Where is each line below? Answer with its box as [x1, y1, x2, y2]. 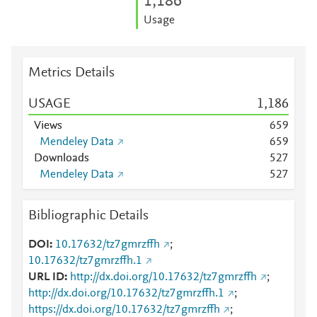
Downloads [34, 153, 89, 164]
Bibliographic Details [28, 209, 149, 223]
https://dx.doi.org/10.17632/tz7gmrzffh [28, 304, 220, 316]
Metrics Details [28, 66, 115, 80]
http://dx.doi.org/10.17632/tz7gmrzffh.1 [28, 288, 224, 299]
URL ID [28, 272, 64, 283]
